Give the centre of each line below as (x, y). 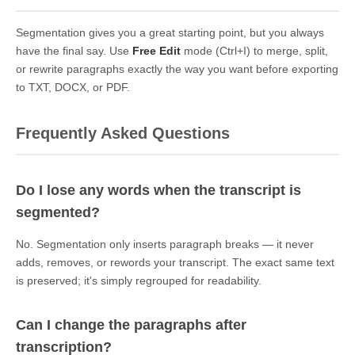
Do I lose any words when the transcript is (158, 190)
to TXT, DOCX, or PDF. (73, 87)
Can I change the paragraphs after (131, 324)
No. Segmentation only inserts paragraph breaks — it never (165, 244)
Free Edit (157, 50)
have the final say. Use (74, 50)
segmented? (58, 212)
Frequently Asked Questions (123, 133)
